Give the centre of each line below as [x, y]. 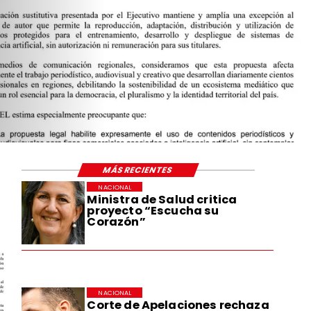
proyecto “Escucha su [153, 210]
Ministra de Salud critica [162, 199]
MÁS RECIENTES [138, 170]
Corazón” [116, 221]
